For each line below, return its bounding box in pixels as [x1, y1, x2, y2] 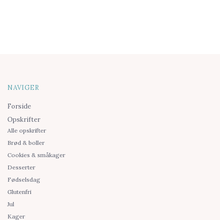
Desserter [7, 164, 35, 171]
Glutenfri [7, 188, 31, 196]
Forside [7, 102, 31, 111]
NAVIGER [7, 83, 39, 92]
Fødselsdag [7, 176, 40, 184]
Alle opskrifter [7, 127, 46, 135]
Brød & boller [7, 139, 45, 147]
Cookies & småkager [7, 151, 65, 159]
